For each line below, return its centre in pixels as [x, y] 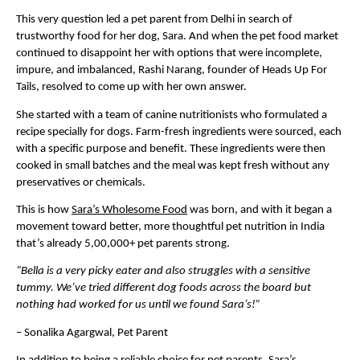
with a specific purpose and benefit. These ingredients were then [171, 149]
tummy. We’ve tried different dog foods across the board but [164, 288]
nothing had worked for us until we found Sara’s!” [138, 305]
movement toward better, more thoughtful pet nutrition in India [170, 227]
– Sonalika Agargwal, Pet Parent [92, 333]
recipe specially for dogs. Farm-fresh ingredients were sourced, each [179, 132]
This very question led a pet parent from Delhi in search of [154, 20]
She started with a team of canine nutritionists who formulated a [172, 115]
